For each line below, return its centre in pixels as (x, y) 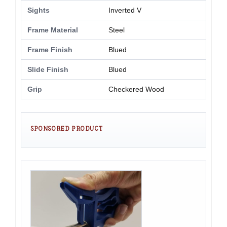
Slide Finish (48, 70)
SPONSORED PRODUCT (67, 129)
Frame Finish (50, 50)
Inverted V (125, 10)
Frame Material (53, 30)
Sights (39, 10)
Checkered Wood (136, 89)
